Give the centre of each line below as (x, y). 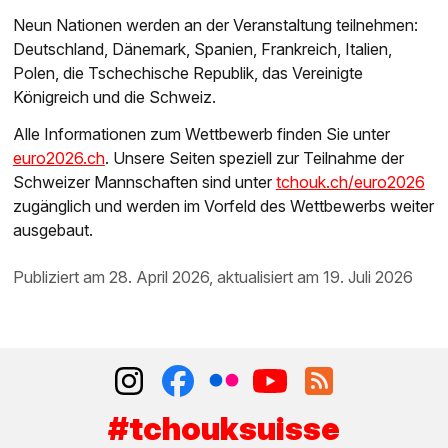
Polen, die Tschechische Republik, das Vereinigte (187, 73)
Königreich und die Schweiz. (114, 97)
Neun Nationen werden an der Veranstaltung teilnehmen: (215, 25)
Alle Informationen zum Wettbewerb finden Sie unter (201, 133)
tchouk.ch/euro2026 (350, 181)
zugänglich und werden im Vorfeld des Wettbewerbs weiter (223, 205)
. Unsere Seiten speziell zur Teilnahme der (254, 157)
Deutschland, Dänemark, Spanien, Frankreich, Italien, (202, 49)
